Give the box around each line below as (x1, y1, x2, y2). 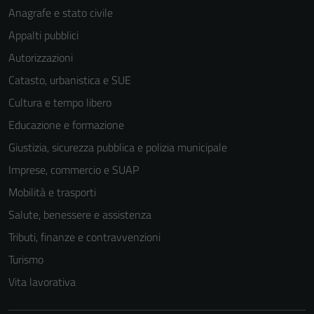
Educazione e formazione (8, 116, 124, 133)
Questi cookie (179, 259, 234, 275)
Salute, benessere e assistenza (8, 206, 151, 223)
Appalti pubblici (8, 27, 78, 43)
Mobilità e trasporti (8, 184, 96, 200)
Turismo (8, 251, 43, 268)
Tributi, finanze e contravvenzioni (8, 228, 161, 245)
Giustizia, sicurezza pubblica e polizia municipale (8, 139, 227, 156)
